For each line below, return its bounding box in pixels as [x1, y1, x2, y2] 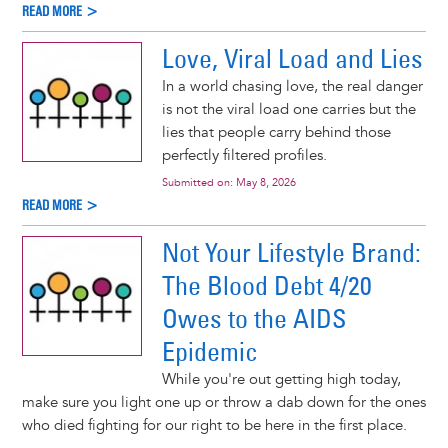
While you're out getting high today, [161, 370, 401, 389]
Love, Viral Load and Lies [161, 42, 423, 76]
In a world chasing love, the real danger [161, 77, 423, 97]
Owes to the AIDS [161, 302, 346, 335]
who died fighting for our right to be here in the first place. [21, 416, 407, 435]
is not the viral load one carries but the [161, 100, 416, 120]
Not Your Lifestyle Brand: [161, 236, 421, 269]
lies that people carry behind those [161, 123, 391, 143]
